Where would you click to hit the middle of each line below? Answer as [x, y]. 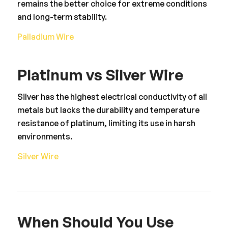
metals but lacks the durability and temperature [108, 110]
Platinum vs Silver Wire [100, 75]
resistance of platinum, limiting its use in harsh [106, 123]
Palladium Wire [45, 37]
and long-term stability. [62, 17]
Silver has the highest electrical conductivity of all [112, 96]
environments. [45, 136]
